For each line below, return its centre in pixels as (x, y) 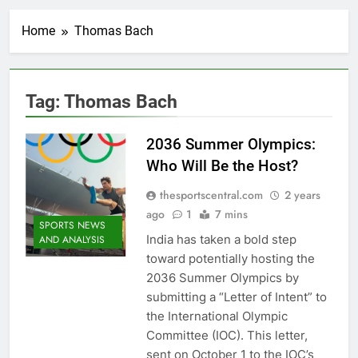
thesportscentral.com (211, 195)
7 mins (231, 215)
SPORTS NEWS (72, 225)
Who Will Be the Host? (222, 166)
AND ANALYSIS (72, 239)
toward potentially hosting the (230, 259)
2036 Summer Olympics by (222, 278)
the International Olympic (217, 316)
